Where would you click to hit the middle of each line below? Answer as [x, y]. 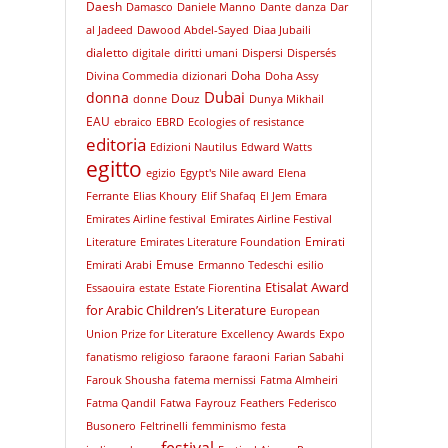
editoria [115, 144]
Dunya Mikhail [286, 99]
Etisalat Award [306, 287]
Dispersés [311, 53]
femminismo [224, 426]
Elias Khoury [164, 196]
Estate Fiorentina [217, 288]
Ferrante [107, 196]
